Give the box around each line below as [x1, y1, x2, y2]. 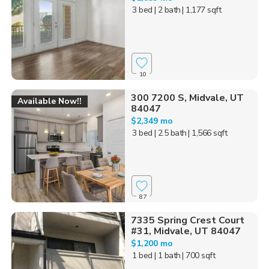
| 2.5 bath [154, 127, 187, 139]
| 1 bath [154, 250, 181, 262]
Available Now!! [17, 95, 82, 107]
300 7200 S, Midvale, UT [130, 91, 244, 104]
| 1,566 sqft [188, 127, 228, 139]
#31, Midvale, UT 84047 [130, 225, 241, 238]
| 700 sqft [182, 250, 216, 262]
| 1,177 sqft [182, 4, 222, 16]
